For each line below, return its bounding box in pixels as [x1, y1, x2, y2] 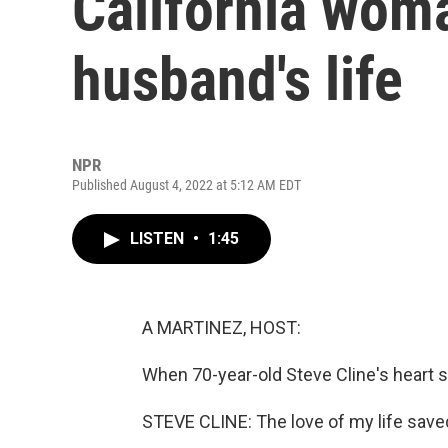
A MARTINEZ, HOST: [142, 317, 301, 338]
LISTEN [130, 229, 188, 248]
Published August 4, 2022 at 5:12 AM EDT [72, 177, 301, 193]
